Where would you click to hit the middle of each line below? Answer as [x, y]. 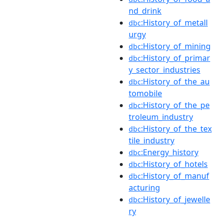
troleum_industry [161, 117]
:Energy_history [170, 152]
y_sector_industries [165, 70]
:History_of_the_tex [176, 129]
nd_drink [145, 11]
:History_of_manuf [175, 176]
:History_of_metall [174, 23]
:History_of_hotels [174, 164]
